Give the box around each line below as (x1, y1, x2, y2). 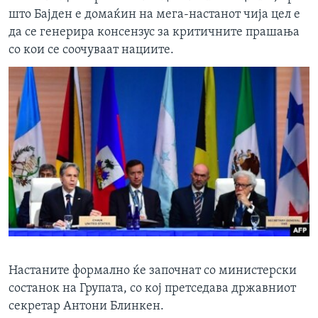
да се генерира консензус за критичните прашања (9, 26, 300, 40)
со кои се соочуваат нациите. (9, 43, 174, 57)
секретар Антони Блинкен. (9, 300, 164, 314)
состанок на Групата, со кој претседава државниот (9, 282, 296, 296)
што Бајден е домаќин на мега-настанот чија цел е (9, 8, 300, 22)
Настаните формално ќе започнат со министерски (9, 264, 297, 278)
